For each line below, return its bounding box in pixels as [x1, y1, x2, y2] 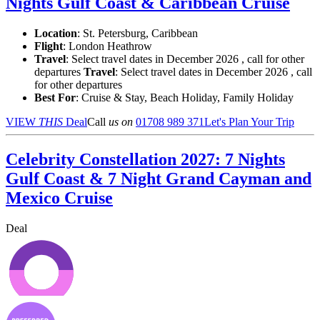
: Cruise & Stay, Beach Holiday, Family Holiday [76, 91, 294, 104]
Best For [34, 91, 76, 104]
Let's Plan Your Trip [204, 116, 294, 129]
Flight [34, 40, 63, 53]
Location [34, 27, 77, 40]
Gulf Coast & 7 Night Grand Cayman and [6, 169, 311, 189]
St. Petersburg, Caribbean [83, 27, 198, 40]
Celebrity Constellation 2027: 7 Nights [6, 150, 285, 169]
